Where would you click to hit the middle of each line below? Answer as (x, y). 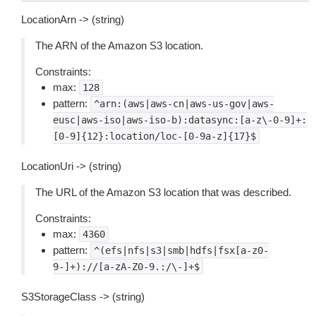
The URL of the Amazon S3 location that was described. (163, 192)
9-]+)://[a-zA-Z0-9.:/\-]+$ (126, 267)
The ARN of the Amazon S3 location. (119, 45)
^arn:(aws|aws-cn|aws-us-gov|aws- (184, 104)
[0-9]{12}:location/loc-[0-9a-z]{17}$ (154, 136)
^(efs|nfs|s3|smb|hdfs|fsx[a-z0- (181, 250)
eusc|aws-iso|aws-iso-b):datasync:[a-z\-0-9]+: (180, 120)
